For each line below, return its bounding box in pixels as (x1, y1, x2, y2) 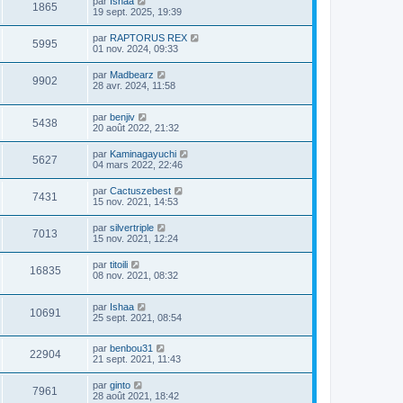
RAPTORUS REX (110, 32, 187, 44)
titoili (110, 258, 128, 270)
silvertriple (110, 221, 154, 233)
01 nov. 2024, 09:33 (93, 43, 178, 55)
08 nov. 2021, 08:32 (93, 269, 178, 281)
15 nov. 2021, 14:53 (93, 195, 178, 207)
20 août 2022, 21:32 (93, 121, 179, 133)
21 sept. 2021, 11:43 (93, 354, 181, 365)
